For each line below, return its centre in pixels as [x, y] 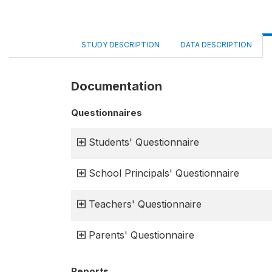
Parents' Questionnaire [141, 235]
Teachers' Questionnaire [145, 204]
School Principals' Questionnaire [164, 173]
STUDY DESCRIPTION [121, 45]
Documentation [117, 86]
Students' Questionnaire [144, 142]
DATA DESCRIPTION [216, 45]
